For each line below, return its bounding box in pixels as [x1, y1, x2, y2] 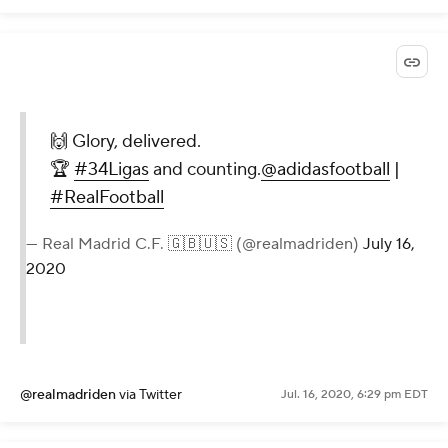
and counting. [149, 158, 261, 182]
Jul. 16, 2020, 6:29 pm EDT [281, 387, 428, 403]
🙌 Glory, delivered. [50, 130, 201, 154]
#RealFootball [50, 186, 164, 210]
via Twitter [119, 386, 182, 405]
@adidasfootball [261, 158, 390, 182]
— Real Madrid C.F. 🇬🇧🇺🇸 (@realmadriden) [26, 234, 363, 255]
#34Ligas [74, 158, 149, 182]
